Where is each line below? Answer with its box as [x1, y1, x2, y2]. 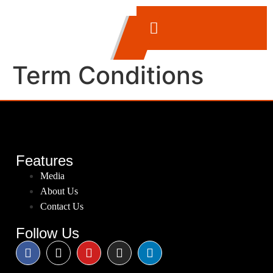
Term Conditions [12, 60, 204, 90]
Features [16, 152, 73, 169]
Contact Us [40, 201, 83, 211]
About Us [40, 186, 78, 196]
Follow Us [16, 225, 79, 241]
